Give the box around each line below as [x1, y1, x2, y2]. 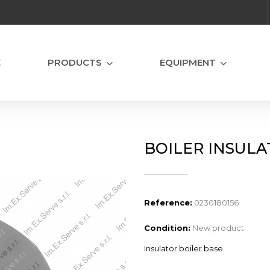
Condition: [144, 223, 190, 233]
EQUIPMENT [160, 57, 216, 68]
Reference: [144, 198, 192, 207]
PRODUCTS [48, 57, 102, 68]
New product [192, 223, 244, 233]
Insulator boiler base [144, 243, 223, 253]
